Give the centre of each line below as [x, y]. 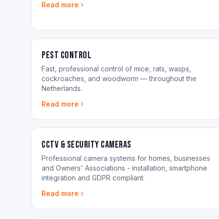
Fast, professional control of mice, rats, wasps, [116, 69]
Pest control [66, 55]
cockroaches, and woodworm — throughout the [119, 78]
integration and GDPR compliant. [93, 178]
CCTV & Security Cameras [87, 145]
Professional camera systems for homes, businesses [126, 158]
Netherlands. [62, 88]
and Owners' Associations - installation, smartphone [124, 168]
